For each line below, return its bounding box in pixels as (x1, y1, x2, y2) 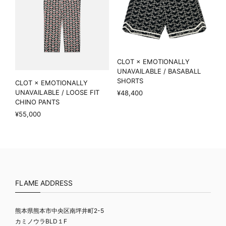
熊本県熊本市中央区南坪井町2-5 (15, 206, 104, 214)
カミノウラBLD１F (15, 217, 67, 225)
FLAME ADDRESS (15, 178, 73, 187)
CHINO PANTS (15, 97, 60, 106)
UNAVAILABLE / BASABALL (117, 67, 201, 75)
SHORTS (117, 76, 143, 85)
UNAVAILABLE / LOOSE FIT (15, 88, 99, 96)
